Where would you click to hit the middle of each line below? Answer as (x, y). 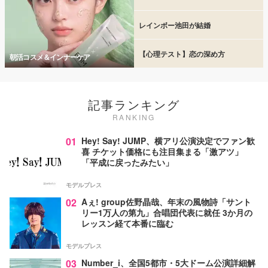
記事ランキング (134, 105)
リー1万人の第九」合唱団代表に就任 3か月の (167, 212)
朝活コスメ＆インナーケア (50, 57)
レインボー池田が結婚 (175, 25)
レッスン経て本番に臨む (127, 223)
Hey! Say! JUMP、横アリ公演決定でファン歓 (168, 140)
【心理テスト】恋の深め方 (182, 54)
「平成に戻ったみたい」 (127, 162)
